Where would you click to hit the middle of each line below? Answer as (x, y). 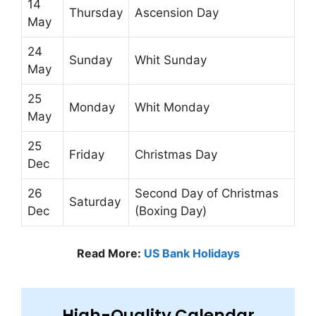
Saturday (95, 201)
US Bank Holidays (192, 254)
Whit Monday (172, 107)
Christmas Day (176, 154)
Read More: (110, 254)
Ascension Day (177, 12)
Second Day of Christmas (207, 193)
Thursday (96, 12)
